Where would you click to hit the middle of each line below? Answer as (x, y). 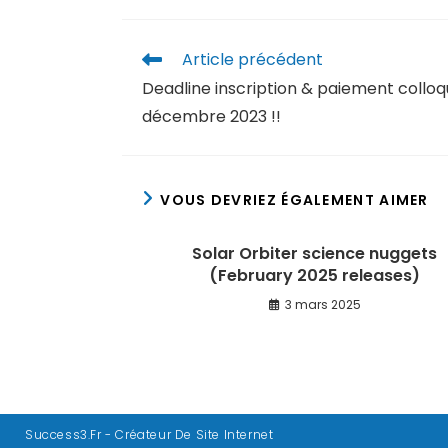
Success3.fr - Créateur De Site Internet (149, 434)
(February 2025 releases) (314, 275)
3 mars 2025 (322, 304)
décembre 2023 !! (211, 116)
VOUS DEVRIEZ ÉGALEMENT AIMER (294, 200)
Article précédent (252, 59)
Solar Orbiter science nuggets (314, 253)
